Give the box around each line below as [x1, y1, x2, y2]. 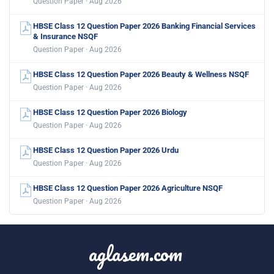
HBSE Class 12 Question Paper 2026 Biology [33, 107, 187, 117]
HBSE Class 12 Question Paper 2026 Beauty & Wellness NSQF [33, 69, 249, 79]
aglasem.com [88, 236, 182, 270]
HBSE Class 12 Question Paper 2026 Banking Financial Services [33, 21, 256, 31]
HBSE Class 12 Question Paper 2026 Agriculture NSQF [33, 183, 223, 193]
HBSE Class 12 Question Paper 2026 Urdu [33, 145, 179, 155]
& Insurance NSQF [33, 31, 98, 41]
